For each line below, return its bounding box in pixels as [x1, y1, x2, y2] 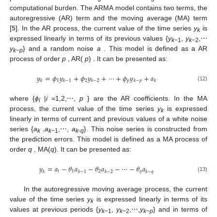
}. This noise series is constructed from [84, 125, 208, 133]
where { [10, 94, 35, 103]
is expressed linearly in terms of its [93, 195, 208, 203]
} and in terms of [153, 205, 207, 214]
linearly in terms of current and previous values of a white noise [10, 115, 207, 123]
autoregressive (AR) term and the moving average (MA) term [10, 14, 207, 22]
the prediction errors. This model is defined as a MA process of [10, 135, 207, 143]
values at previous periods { [10, 205, 98, 214]
